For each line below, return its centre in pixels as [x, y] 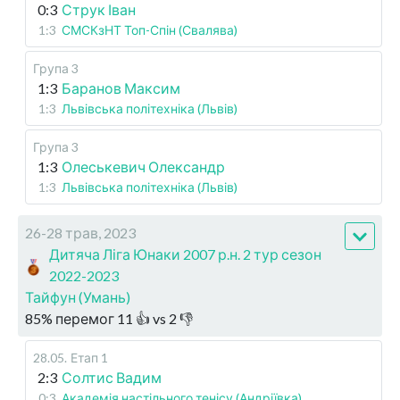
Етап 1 [89, 358]
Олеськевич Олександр [143, 167]
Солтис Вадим [112, 378]
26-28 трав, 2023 [80, 233]
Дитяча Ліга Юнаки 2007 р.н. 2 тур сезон [186, 254]
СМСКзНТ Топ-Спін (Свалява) [150, 30]
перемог [85, 319]
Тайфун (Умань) [78, 297]
